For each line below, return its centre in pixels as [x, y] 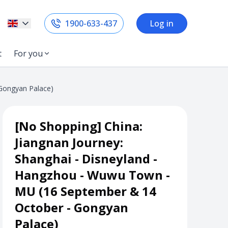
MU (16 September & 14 [86, 191]
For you [28, 53]
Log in [162, 23]
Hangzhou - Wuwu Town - [93, 175]
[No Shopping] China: [79, 126]
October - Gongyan [72, 207]
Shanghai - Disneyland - [86, 159]
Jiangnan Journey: [69, 142]
